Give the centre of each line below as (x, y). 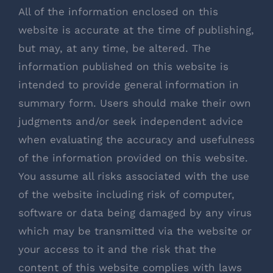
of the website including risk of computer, (126, 195)
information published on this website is (123, 67)
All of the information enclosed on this (118, 12)
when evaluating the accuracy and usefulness (136, 140)
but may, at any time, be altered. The (115, 48)
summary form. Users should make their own (135, 103)
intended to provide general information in (129, 85)
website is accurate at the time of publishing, (136, 30)
